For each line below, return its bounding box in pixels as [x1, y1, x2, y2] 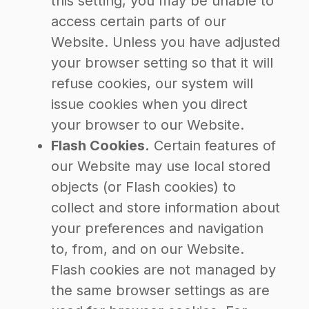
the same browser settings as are [51, 282, 270, 299]
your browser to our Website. [51, 117, 244, 133]
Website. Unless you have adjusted [51, 34, 280, 50]
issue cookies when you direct [51, 96, 248, 112]
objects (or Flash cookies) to [51, 179, 236, 195]
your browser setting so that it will [51, 54, 273, 71]
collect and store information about [51, 199, 280, 216]
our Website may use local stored [51, 158, 270, 175]
